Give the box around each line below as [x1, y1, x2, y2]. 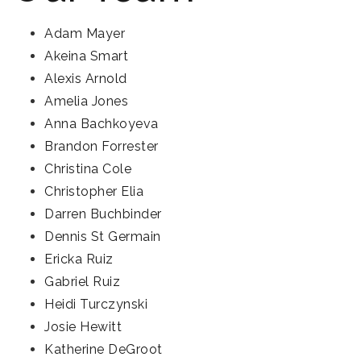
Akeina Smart [44, 48, 128, 64]
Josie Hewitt [44, 319, 122, 334]
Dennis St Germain [44, 229, 161, 244]
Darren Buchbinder [44, 206, 162, 222]
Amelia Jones [44, 93, 128, 109]
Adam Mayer [44, 26, 125, 41]
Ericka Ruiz [44, 251, 114, 267]
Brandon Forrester [44, 139, 159, 154]
